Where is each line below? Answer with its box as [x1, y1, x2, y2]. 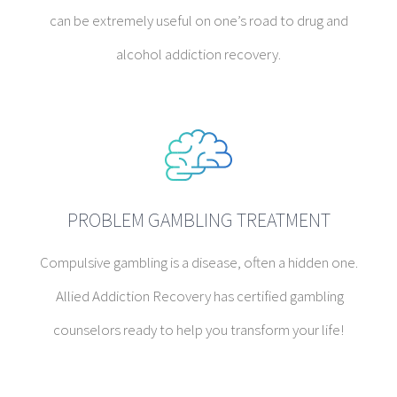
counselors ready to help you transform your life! [53, 319, 344, 339]
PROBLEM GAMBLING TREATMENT [66, 206, 331, 232]
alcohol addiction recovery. [116, 43, 281, 64]
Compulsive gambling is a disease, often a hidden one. [39, 252, 358, 272]
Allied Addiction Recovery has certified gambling [53, 285, 344, 306]
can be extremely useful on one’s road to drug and [49, 10, 348, 30]
